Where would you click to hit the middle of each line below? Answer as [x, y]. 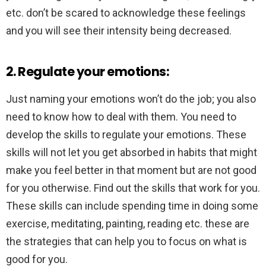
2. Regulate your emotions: [88, 72]
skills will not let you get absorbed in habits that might [132, 153]
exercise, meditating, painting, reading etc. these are [128, 224]
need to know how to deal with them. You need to [121, 117]
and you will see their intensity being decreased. [119, 31]
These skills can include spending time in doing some [132, 206]
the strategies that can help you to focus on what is [126, 242]
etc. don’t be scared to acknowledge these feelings [126, 13]
